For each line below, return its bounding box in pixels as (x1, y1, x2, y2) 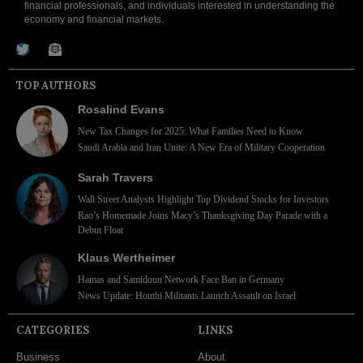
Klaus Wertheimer (78, 250, 175, 264)
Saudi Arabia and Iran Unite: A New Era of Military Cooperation (78, 141, 325, 153)
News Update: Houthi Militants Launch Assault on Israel (78, 289, 296, 301)
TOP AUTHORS (16, 78, 96, 92)
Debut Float (78, 224, 123, 236)
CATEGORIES (16, 322, 89, 337)
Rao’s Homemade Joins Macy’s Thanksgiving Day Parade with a (78, 209, 327, 221)
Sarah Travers (78, 170, 153, 184)
